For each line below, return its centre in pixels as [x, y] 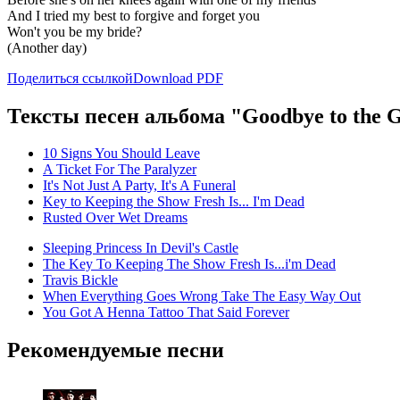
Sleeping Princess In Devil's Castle [141, 248]
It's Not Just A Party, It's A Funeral [139, 186]
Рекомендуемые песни [116, 350]
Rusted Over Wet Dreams [115, 218]
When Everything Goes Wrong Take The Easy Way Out [202, 296]
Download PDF [178, 78]
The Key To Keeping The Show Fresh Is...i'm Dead [189, 264]
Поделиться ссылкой [70, 78]
